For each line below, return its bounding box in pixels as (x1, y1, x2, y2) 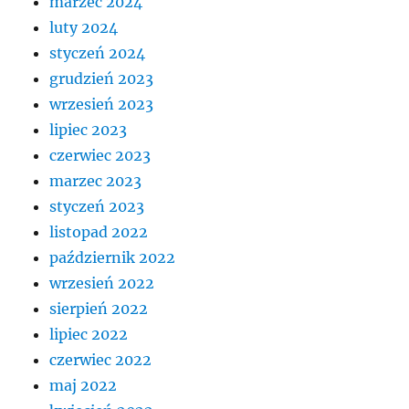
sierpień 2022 (49, 299, 149, 318)
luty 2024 (49, 17, 119, 37)
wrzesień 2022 (49, 273, 155, 292)
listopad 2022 (49, 222, 149, 241)
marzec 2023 (49, 171, 142, 190)
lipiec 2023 (49, 120, 128, 139)
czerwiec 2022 (49, 350, 152, 369)
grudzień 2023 (49, 68, 154, 88)
